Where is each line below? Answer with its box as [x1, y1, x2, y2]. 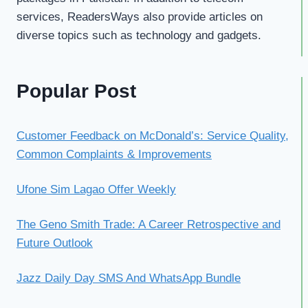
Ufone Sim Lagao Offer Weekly [16, 183, 176, 197]
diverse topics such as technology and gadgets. [16, 29, 261, 43]
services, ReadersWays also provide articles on [16, 10, 263, 24]
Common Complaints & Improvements [16, 148, 212, 162]
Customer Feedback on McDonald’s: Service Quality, [16, 129, 289, 143]
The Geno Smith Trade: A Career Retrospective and [16, 218, 280, 232]
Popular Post [16, 80, 136, 102]
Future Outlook [16, 236, 93, 250]
